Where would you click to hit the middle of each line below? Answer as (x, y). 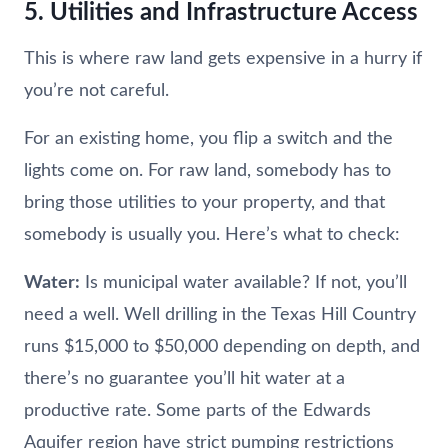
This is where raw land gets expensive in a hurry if (223, 58)
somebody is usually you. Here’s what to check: (212, 234)
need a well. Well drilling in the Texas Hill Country (220, 314)
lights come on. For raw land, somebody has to (207, 170)
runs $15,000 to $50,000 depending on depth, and (222, 346)
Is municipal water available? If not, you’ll (243, 282)
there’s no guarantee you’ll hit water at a (184, 378)
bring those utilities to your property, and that (204, 202)
